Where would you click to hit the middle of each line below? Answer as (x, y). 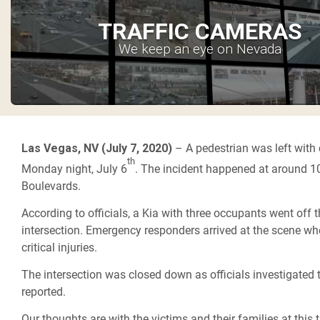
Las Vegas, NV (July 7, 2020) (97, 148)
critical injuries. (59, 248)
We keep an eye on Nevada (200, 49)
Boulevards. (51, 186)
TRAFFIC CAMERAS (200, 31)
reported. (44, 292)
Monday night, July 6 (74, 169)
